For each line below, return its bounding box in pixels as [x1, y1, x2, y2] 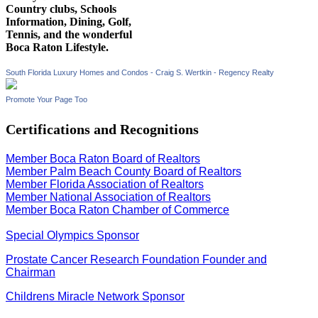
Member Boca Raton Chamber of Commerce [6, 204, 229, 216]
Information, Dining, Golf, [6, 16, 131, 28]
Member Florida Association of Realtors [6, 178, 204, 191]
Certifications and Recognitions [6, 121, 199, 138]
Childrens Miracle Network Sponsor [6, 290, 185, 303]
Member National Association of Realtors [6, 191, 211, 204]
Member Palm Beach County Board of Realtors [6, 165, 241, 178]
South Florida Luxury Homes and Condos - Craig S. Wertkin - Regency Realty [6, 68, 274, 77]
